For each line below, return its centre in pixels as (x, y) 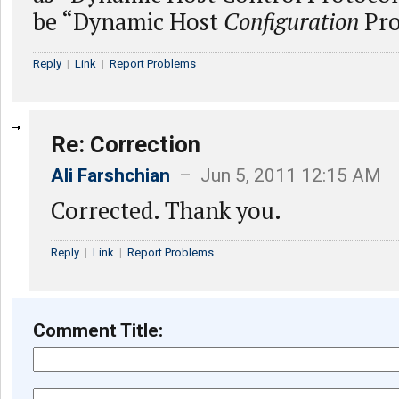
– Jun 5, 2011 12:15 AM (276, 175)
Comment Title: (98, 330)
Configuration (291, 21)
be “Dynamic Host (128, 21)
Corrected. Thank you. (166, 210)
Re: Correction (126, 144)
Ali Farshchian (110, 175)
